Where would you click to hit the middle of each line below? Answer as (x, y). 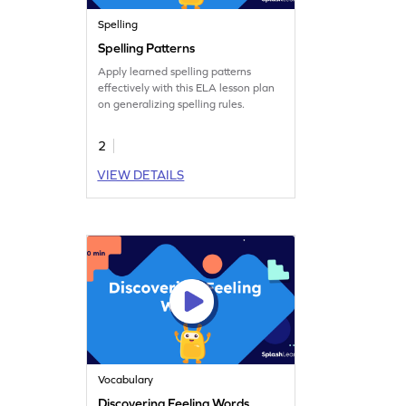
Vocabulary (126, 379)
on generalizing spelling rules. (172, 104)
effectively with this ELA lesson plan (187, 87)
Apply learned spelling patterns (175, 71)
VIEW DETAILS (141, 174)
